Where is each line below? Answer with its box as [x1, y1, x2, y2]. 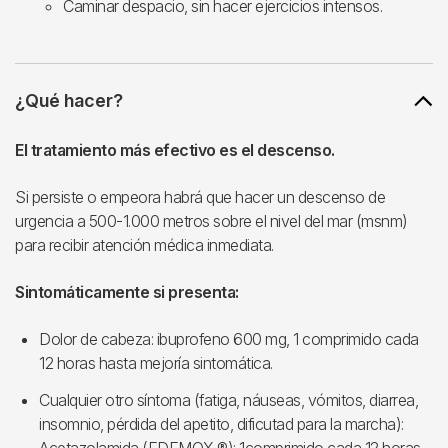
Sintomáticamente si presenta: [15, 282, 239, 302]
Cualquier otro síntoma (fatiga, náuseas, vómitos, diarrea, [39, 390, 418, 410]
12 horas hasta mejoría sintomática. [39, 353, 273, 373]
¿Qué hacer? [15, 90, 123, 111]
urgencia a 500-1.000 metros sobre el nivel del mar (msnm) [15, 211, 408, 231]
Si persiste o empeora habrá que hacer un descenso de [15, 187, 385, 207]
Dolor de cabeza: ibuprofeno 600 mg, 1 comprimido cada [39, 329, 419, 349]
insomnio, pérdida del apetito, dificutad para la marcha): [39, 414, 404, 434]
